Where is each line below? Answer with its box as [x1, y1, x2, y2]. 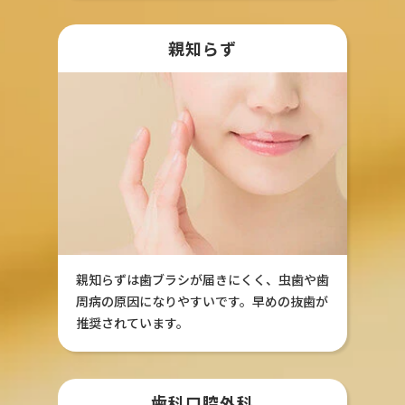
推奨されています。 [76, 314, 189, 333]
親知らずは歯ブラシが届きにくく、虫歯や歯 [76, 270, 329, 289]
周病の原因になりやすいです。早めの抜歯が [76, 292, 328, 311]
